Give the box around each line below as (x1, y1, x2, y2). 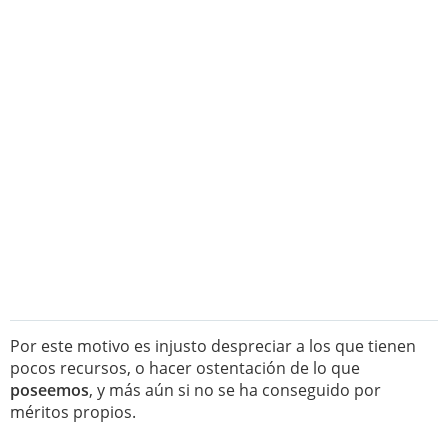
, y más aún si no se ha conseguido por (89, 379, 381, 401)
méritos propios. (10, 401, 136, 423)
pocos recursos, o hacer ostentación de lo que (10, 357, 360, 379)
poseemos (10, 379, 89, 401)
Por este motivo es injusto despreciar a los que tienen (10, 335, 416, 357)
